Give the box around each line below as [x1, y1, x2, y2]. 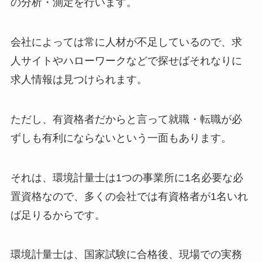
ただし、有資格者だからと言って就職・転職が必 [10, 113, 242, 125]
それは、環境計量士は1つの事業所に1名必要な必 [10, 171, 243, 184]
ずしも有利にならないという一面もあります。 [10, 132, 232, 144]
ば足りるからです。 [10, 209, 105, 221]
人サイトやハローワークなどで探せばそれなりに [10, 54, 242, 67]
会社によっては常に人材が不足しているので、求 [10, 36, 242, 48]
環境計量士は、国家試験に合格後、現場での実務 [10, 249, 242, 261]
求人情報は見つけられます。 [10, 73, 147, 85]
